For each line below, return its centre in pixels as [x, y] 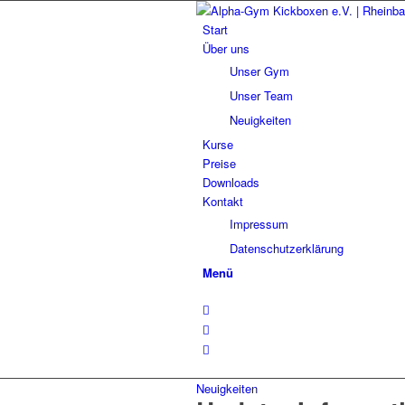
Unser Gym [259, 71]
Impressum [259, 224]
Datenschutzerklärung [287, 248]
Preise [219, 163]
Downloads [231, 182]
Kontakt [223, 201]
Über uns [226, 48]
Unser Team [261, 95]
